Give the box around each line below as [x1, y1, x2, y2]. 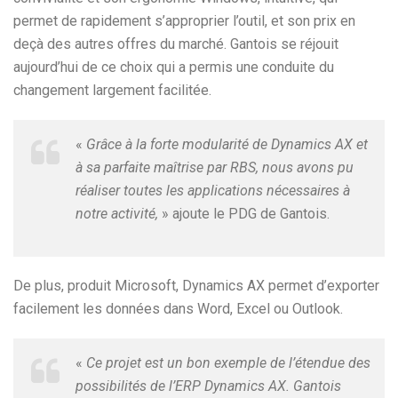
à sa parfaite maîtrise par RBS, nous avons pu [76, 159, 354, 176]
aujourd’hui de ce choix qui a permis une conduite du [13, 59, 334, 76]
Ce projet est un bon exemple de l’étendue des [86, 354, 370, 371]
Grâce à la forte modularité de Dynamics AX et [86, 136, 368, 153]
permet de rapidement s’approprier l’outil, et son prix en [13, 12, 355, 29]
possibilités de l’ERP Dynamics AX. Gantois [76, 378, 341, 394]
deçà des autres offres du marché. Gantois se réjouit [13, 36, 338, 52]
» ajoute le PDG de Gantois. [158, 205, 330, 222]
